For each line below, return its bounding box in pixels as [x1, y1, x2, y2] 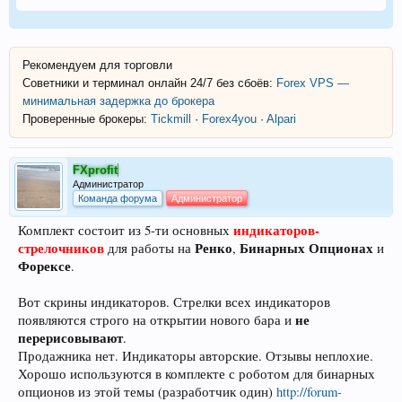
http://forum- [276, 382, 342, 400]
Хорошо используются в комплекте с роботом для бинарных [18, 364, 375, 382]
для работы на [108, 239, 195, 257]
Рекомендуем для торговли [22, 57, 172, 72]
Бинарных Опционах [240, 238, 373, 258]
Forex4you [202, 111, 257, 126]
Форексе [18, 256, 71, 275]
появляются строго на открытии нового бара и [18, 310, 295, 328]
